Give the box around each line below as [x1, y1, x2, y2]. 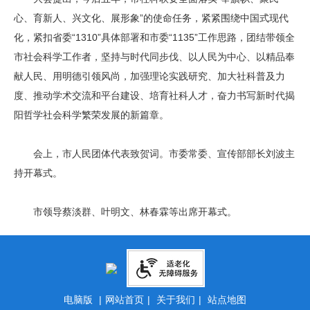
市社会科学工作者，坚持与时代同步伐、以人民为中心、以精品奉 [14, 51, 295, 62]
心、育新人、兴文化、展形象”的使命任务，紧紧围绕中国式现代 [14, 12, 289, 24]
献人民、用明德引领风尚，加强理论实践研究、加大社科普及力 [14, 71, 285, 82]
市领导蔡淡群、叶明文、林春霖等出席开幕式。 [14, 206, 237, 217]
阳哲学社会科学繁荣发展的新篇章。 [14, 109, 169, 120]
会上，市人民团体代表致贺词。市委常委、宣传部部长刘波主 [14, 148, 295, 159]
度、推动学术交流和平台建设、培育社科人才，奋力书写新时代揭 [14, 90, 295, 101]
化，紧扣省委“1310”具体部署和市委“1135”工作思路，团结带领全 [14, 32, 295, 43]
